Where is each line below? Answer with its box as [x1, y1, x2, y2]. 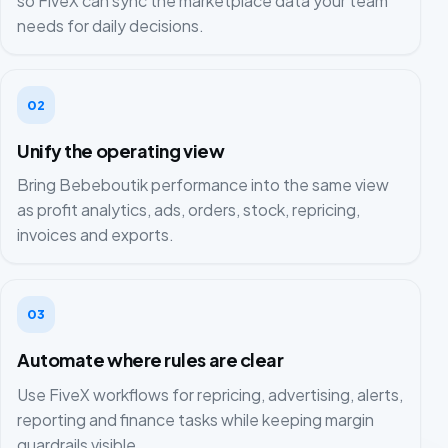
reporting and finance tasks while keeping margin [17, 408, 374, 430]
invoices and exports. [17, 224, 174, 246]
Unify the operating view [17, 138, 225, 162]
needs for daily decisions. [17, 14, 204, 36]
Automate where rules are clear [17, 348, 284, 372]
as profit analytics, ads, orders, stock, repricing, [17, 199, 360, 221]
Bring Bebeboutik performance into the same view [17, 174, 389, 196]
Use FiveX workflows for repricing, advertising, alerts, [17, 383, 403, 405]
